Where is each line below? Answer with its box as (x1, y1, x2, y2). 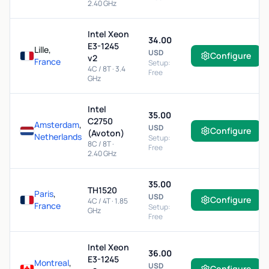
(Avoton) (88, 127, 124, 139)
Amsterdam (34, 119, 79, 130)
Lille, (34, 44, 51, 55)
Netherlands (34, 131, 82, 142)
